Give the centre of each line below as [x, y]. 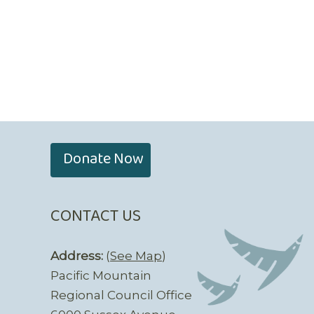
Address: [77, 255]
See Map [136, 255]
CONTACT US [96, 216]
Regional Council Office [121, 295]
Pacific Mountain [101, 275]
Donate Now [103, 160]
